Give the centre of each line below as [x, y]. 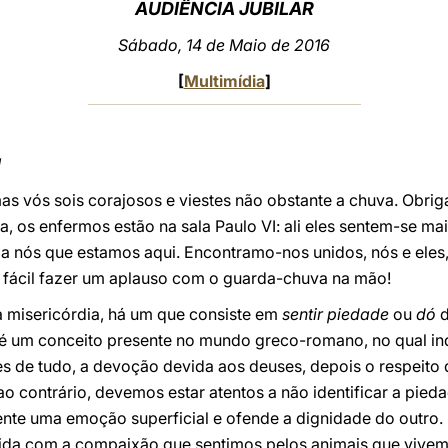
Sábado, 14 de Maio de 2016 [224, 45]
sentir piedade [335, 314]
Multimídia [224, 81]
